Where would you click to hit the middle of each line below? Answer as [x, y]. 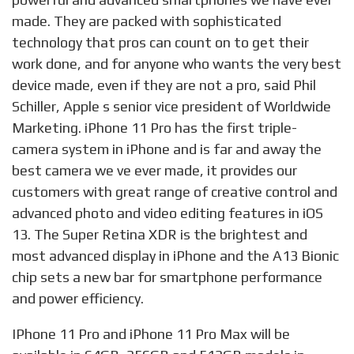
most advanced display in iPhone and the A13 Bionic [175, 256]
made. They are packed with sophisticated [147, 21]
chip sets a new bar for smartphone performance [167, 277]
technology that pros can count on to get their [160, 43]
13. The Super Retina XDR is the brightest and [160, 235]
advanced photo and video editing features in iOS [168, 213]
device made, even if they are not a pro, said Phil [164, 85]
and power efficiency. [78, 299]
